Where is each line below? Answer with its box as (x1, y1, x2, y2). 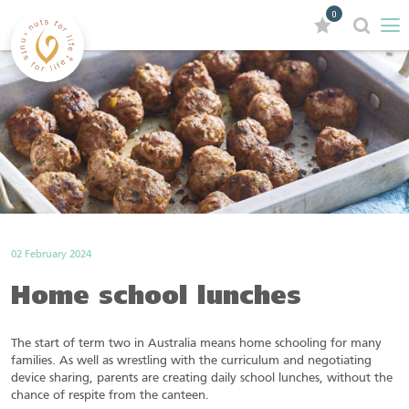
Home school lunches (11, 286, 301, 311)
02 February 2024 (11, 249, 91, 261)
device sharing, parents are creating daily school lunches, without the (11, 372, 393, 385)
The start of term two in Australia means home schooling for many (11, 338, 382, 351)
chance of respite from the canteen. (11, 390, 209, 403)
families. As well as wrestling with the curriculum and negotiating (11, 355, 372, 368)
